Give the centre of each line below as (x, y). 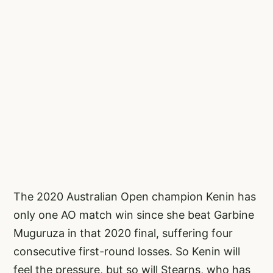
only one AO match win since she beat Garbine (134, 214)
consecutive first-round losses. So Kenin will (127, 251)
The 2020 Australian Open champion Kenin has (135, 196)
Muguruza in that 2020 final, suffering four (123, 233)
